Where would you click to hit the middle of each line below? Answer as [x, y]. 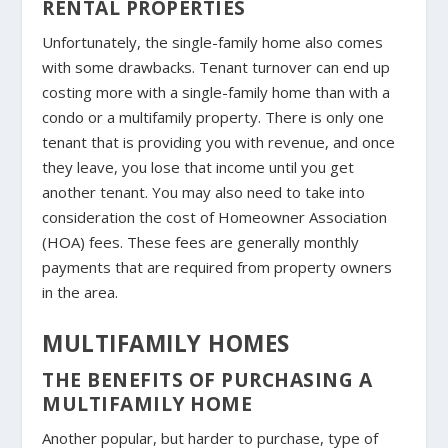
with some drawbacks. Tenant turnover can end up [216, 66]
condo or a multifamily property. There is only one [213, 116]
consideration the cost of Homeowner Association [215, 216]
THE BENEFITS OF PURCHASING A [207, 379]
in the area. [80, 291]
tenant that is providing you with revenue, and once [219, 141]
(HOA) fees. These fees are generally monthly [201, 241]
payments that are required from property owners [217, 266]
